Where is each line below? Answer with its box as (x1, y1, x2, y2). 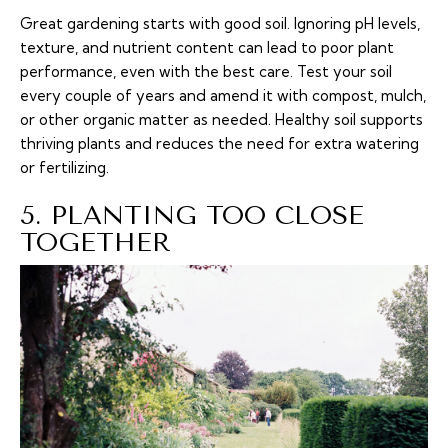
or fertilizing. (20, 158, 109, 178)
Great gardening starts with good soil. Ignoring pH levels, (20, 14, 420, 34)
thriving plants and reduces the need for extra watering (20, 134, 419, 154)
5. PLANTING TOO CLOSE (20, 200, 364, 232)
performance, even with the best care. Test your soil (20, 62, 392, 82)
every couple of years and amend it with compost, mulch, (20, 86, 426, 106)
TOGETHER (20, 227, 171, 259)
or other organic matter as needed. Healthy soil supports (20, 110, 423, 130)
